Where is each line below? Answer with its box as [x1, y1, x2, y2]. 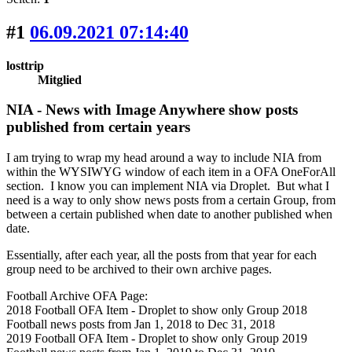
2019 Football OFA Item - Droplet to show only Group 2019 [6, 332, 307, 346]
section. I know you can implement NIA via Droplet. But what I [6, 179, 329, 193]
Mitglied [38, 72, 82, 86]
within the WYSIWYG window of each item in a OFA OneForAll [6, 165, 335, 179]
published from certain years [6, 119, 190, 136]
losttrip [6, 58, 44, 72]
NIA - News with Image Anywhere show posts [6, 101, 298, 119]
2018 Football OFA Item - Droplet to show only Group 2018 [6, 303, 307, 317]
